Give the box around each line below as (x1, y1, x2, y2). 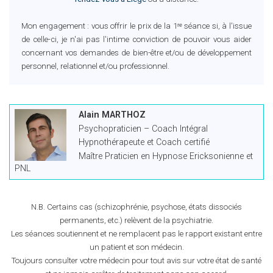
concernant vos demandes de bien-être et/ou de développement (21, 48, 252, 57)
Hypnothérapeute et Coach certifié (78, 137, 210, 147)
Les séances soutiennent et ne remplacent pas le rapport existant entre (11, 229, 262, 238)
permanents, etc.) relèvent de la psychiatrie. (60, 216, 213, 225)
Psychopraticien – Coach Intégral (78, 123, 208, 134)
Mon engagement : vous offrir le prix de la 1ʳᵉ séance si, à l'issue (21, 21, 252, 30)
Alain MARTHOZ (78, 110, 146, 120)
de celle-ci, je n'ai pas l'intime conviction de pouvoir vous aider (21, 34, 252, 44)
